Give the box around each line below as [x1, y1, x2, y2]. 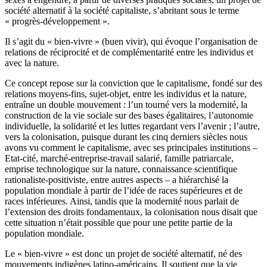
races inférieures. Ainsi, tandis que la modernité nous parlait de [5, 196, 239, 207]
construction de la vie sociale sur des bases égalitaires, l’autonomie [5, 110, 253, 121]
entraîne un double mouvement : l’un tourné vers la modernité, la [5, 100, 247, 110]
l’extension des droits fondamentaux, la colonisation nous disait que [5, 207, 257, 218]
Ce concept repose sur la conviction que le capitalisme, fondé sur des [5, 78, 262, 89]
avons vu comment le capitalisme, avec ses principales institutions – [5, 142, 257, 153]
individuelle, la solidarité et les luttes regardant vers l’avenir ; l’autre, [5, 121, 260, 132]
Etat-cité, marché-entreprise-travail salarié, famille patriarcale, [5, 153, 234, 164]
